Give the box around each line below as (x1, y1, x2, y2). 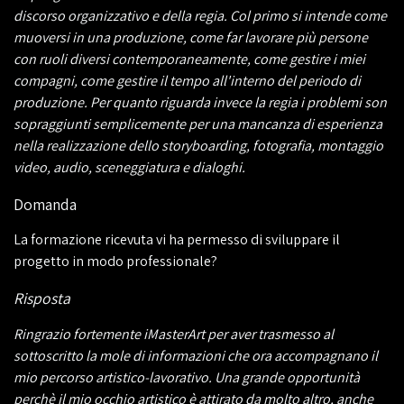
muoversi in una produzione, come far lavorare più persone (14, 28, 368, 48)
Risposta (14, 287, 70, 308)
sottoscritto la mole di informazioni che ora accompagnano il (14, 345, 378, 365)
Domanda (14, 193, 77, 215)
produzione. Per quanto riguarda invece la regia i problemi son (14, 93, 387, 113)
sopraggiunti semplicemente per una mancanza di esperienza (14, 115, 382, 134)
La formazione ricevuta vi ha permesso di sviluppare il (14, 230, 340, 250)
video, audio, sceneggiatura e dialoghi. (14, 158, 245, 178)
